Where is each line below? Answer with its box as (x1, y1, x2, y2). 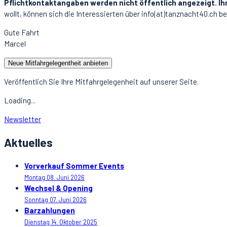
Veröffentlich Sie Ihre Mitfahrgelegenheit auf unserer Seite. (4, 77, 199, 87)
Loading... (4, 96, 35, 105)
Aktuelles (4, 135, 53, 149)
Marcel (4, 39, 26, 49)
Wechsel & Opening (24, 183, 93, 193)
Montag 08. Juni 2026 (24, 173, 85, 182)
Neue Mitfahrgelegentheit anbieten (8, 59, 108, 67)
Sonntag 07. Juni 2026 (24, 196, 87, 204)
